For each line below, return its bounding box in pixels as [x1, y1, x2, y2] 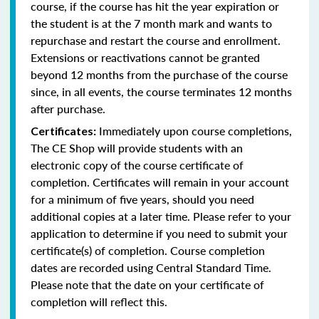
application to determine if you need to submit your [31, 224, 288, 241]
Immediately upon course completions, [96, 122, 292, 139]
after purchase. [31, 100, 105, 117]
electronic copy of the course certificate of [31, 156, 244, 173]
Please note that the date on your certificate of [31, 276, 264, 293]
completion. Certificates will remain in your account [31, 173, 289, 190]
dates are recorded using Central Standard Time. [31, 258, 271, 276]
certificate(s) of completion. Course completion [31, 241, 265, 258]
